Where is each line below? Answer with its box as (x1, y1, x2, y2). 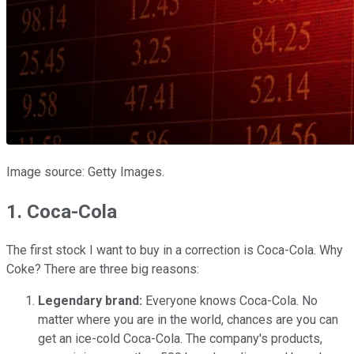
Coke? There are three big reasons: (6, 262, 199, 277)
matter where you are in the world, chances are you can (38, 312, 338, 328)
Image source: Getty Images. (6, 164, 164, 179)
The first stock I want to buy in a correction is (6, 243, 257, 258)
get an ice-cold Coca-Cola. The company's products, (38, 331, 322, 347)
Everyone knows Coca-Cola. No (142, 293, 318, 309)
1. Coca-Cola (6, 200, 117, 223)
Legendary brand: (38, 293, 142, 309)
